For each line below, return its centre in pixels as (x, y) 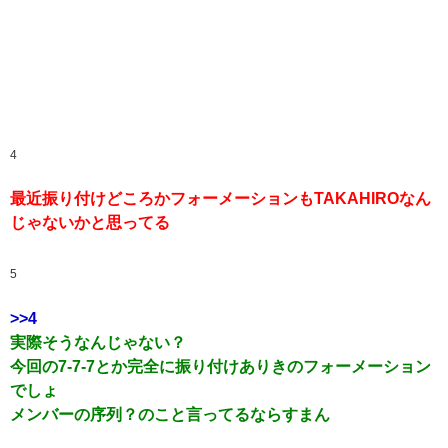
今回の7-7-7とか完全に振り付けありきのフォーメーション (220, 366)
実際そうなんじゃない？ (98, 342)
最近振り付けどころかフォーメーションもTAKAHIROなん (220, 199)
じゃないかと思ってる (90, 223)
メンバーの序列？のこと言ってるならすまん (170, 414)
